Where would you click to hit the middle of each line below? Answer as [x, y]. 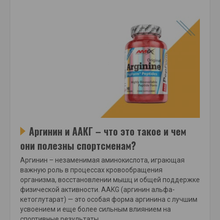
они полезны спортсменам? [78, 146]
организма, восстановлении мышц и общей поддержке [110, 180]
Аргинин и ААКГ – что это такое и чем [108, 132]
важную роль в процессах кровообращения [91, 170]
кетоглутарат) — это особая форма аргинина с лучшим [109, 200]
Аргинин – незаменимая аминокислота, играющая [102, 160]
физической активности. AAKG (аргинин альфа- [97, 190]
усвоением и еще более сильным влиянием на [96, 209]
